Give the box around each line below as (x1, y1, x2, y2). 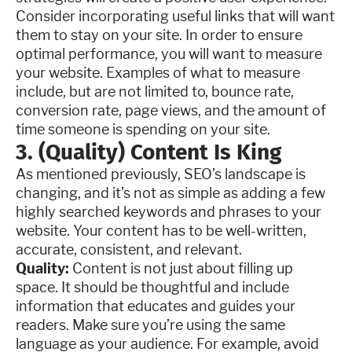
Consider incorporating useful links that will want (16, 8, 335, 24)
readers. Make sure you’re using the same (16, 317, 285, 333)
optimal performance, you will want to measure (16, 46, 322, 62)
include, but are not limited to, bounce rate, (16, 83, 294, 100)
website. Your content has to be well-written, (16, 222, 306, 239)
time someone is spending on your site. (16, 121, 270, 137)
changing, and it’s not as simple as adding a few (16, 185, 325, 201)
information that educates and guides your (16, 298, 295, 314)
